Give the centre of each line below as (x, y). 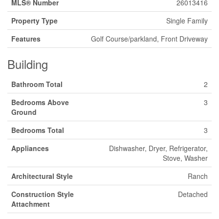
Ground (24, 112)
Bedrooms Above (40, 102)
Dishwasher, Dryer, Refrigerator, (158, 148)
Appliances (30, 148)
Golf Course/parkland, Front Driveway (149, 39)
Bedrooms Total (38, 130)
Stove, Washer (185, 158)
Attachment (31, 204)
